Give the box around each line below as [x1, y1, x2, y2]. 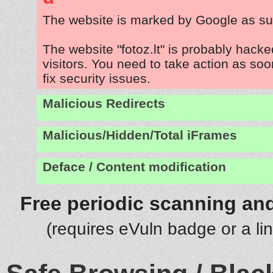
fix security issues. [43, 71, 151, 85]
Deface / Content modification [43, 159, 226, 174]
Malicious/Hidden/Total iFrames [43, 127, 237, 143]
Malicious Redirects [43, 96, 165, 111]
